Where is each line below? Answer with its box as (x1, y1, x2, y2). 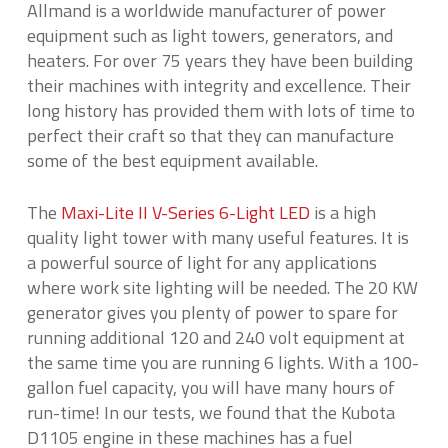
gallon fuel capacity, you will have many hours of (26, 374, 395, 401)
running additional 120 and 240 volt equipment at (26, 324, 405, 351)
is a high (309, 199, 376, 226)
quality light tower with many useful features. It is (26, 224, 409, 251)
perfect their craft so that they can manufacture (26, 122, 394, 149)
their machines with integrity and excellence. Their (26, 72, 411, 99)
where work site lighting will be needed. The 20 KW (26, 274, 418, 301)
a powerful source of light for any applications (26, 249, 377, 276)
